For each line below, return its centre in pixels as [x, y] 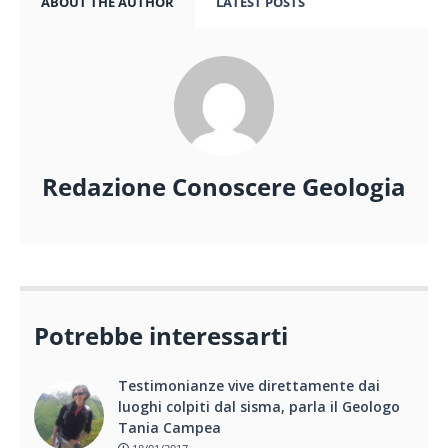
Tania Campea [169, 427]
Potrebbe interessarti [161, 335]
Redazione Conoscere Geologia [224, 187]
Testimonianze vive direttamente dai [249, 385]
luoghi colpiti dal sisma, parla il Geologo [259, 406]
